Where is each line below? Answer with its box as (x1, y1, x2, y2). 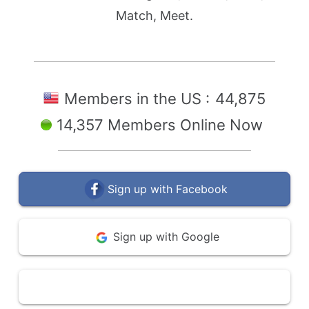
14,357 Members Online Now (57, 116, 263, 134)
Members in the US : (63, 90, 214, 108)
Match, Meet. (115, 8, 193, 23)
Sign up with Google (112, 230, 219, 243)
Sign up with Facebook (108, 182, 228, 196)
